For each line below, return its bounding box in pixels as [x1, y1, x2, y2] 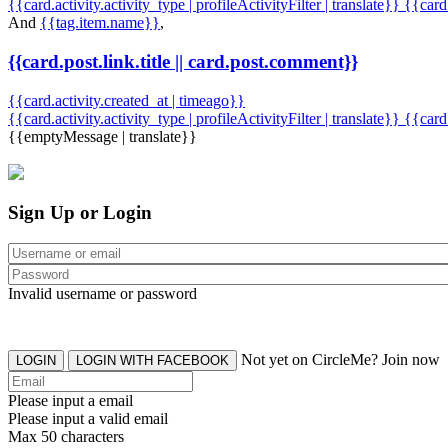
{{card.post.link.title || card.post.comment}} [8, 50, 358, 72]
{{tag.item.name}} [40, 14, 160, 32]
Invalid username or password [8, 285, 197, 303]
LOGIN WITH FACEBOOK [157, 353, 229, 369]
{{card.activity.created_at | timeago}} [8, 91, 245, 109]
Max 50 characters [8, 428, 124, 446]
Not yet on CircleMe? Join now [241, 351, 440, 369]
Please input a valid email [8, 410, 168, 428]
